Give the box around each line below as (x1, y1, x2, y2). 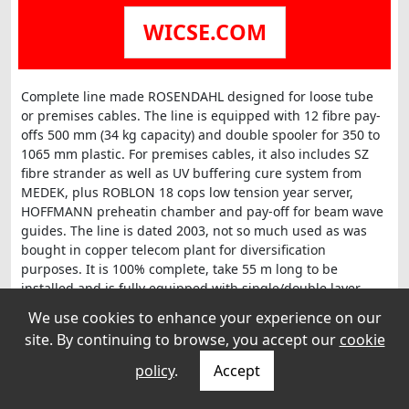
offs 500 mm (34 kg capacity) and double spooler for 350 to (20, 125, 380, 143)
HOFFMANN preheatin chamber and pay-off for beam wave (20, 202, 383, 220)
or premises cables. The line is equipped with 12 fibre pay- (20, 106, 381, 124)
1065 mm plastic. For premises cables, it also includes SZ (20, 144, 369, 163)
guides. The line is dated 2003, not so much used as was (20, 221, 367, 239)
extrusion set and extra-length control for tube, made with (20, 298, 379, 316)
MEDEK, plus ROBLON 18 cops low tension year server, (20, 183, 353, 201)
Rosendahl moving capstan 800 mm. (20, 317, 244, 335)
